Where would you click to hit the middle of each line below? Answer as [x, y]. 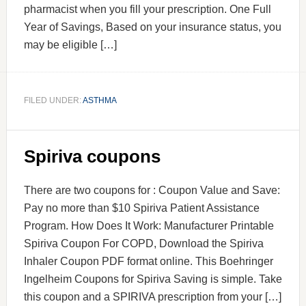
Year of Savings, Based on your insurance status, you [152, 27]
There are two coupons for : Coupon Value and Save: [152, 190]
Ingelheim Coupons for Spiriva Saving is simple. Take [153, 279]
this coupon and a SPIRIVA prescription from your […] [152, 297]
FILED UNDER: [53, 100]
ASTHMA [99, 100]
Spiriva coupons [92, 156]
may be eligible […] [70, 45]
